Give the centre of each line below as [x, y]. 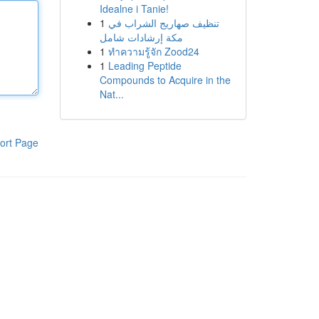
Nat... [111, 94]
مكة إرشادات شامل [141, 37]
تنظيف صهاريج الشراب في [163, 23]
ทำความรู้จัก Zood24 [153, 51]
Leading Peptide [145, 66]
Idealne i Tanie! [134, 9]
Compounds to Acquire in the [165, 80]
